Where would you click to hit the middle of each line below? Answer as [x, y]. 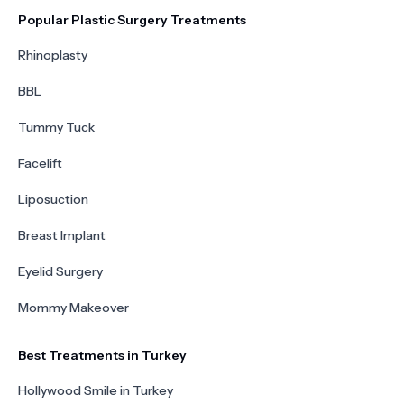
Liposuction [53, 199]
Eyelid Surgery [60, 271]
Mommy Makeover [73, 308]
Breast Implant [62, 235]
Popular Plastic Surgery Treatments [132, 20]
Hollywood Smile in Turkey [96, 390]
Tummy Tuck [56, 127]
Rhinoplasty [53, 55]
